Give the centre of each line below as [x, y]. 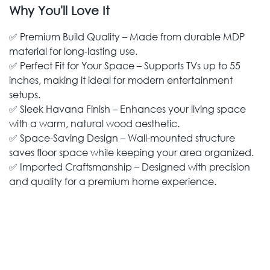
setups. [25, 94]
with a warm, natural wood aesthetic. [94, 123]
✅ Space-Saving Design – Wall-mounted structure [122, 138]
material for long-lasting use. [73, 51]
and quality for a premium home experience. [113, 181]
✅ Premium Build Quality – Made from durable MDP [127, 36]
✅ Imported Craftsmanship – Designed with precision [130, 167]
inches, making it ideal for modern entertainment [121, 80]
